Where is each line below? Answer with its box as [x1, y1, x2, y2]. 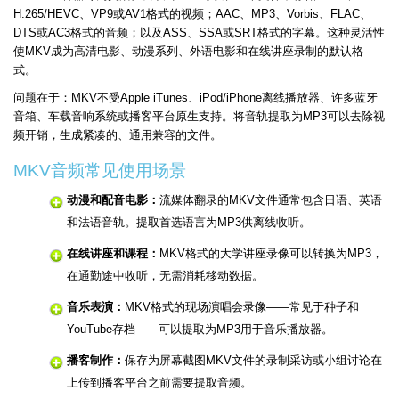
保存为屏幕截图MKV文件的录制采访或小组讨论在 [125, 354, 382, 368]
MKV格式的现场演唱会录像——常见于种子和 [125, 300, 359, 314]
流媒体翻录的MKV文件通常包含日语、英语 [159, 193, 382, 208]
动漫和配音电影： [67, 193, 159, 208]
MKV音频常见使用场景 [13, 161, 186, 181]
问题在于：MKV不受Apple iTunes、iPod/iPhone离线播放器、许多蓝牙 [13, 91, 378, 105]
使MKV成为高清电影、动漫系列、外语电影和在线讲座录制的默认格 [13, 45, 363, 59]
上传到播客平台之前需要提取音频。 [67, 376, 252, 390]
